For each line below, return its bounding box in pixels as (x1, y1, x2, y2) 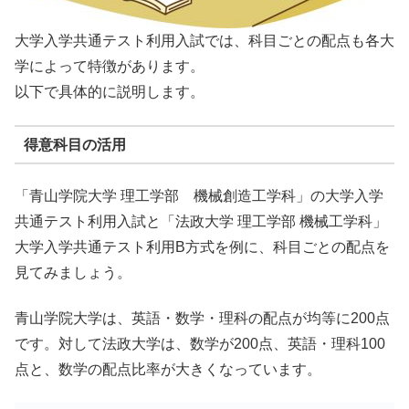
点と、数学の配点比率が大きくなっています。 (15, 361, 321, 377)
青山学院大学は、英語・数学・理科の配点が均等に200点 (15, 309, 390, 326)
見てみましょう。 (15, 264, 131, 280)
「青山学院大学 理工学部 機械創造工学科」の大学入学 (15, 187, 383, 204)
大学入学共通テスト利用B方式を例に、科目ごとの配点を (15, 238, 390, 255)
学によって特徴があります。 (15, 58, 204, 74)
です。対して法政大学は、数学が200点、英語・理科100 (15, 335, 385, 351)
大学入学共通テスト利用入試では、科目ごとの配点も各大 (15, 32, 394, 48)
